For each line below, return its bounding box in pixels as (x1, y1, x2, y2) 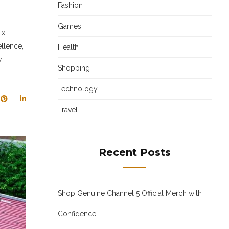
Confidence (58, 210, 96, 218)
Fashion (58, 1, 83, 9)
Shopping (58, 64, 90, 72)
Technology (58, 85, 98, 93)
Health (58, 43, 79, 51)
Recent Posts (99, 146, 171, 158)
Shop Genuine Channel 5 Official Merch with (58, 189, 202, 197)
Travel (58, 106, 78, 114)
